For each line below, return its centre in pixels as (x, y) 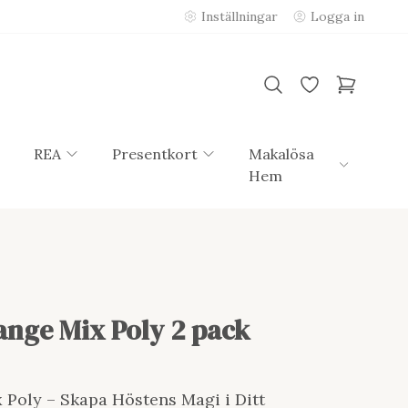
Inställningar (240, 16)
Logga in (337, 16)
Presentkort (154, 154)
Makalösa (281, 154)
